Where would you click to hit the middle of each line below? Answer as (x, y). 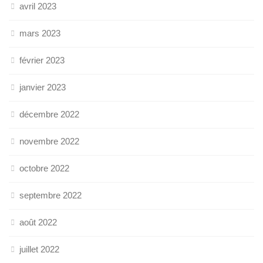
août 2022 (38, 222)
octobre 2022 (44, 168)
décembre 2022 (49, 114)
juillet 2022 (39, 249)
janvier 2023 (43, 87)
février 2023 (42, 60)
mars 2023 (40, 33)
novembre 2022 (49, 141)
